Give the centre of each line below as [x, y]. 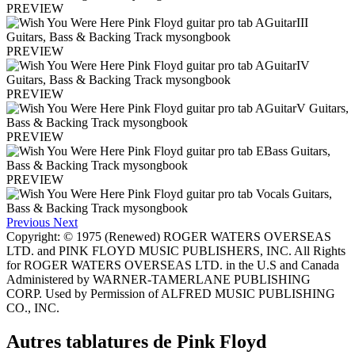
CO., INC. [33, 307]
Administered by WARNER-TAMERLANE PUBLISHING [158, 279]
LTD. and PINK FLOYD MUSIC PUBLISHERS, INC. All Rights [176, 250]
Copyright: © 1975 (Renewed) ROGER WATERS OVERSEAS [169, 236]
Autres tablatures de [92, 341]
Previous [28, 222]
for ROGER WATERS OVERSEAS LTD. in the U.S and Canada [173, 265]
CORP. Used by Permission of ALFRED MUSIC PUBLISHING [171, 293]
